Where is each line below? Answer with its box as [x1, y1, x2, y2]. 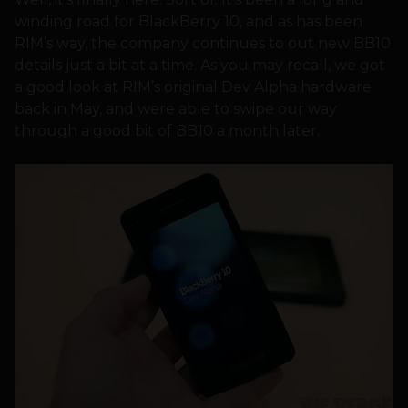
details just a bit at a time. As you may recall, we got [15, 56, 385, 75]
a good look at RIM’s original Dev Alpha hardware [15, 78, 372, 97]
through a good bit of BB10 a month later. [15, 122, 320, 140]
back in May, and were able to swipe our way [15, 100, 337, 118]
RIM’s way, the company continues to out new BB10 [15, 35, 391, 53]
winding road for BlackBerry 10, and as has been [15, 13, 362, 31]
